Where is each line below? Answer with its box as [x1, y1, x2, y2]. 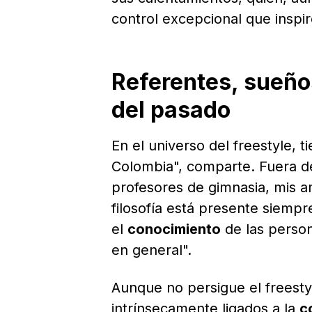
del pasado [111, 95, 231, 123]
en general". [111, 241, 192, 258]
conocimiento [127, 220, 221, 237]
